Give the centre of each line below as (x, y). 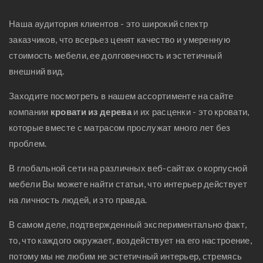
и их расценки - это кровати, (190, 112)
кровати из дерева (91, 112)
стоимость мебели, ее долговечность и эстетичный (116, 55)
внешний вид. (37, 71)
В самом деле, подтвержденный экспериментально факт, (128, 224)
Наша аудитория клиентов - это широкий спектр (109, 23)
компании (30, 112)
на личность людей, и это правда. (78, 200)
